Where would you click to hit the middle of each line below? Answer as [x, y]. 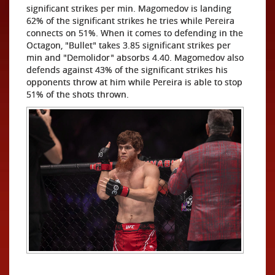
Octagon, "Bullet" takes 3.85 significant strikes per [129, 45]
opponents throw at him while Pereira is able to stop [134, 82]
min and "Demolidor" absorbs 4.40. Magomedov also [135, 57]
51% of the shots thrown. [78, 94]
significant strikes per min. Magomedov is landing [129, 8]
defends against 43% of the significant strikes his [127, 70]
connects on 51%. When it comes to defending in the [135, 33]
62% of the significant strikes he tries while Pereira [130, 21]
